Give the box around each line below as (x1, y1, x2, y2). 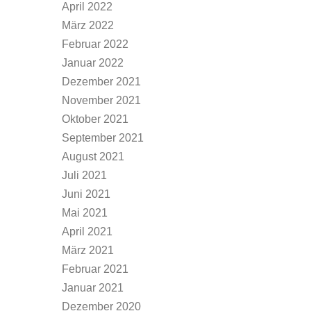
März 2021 (62, 244, 114, 256)
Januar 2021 (62, 282, 124, 294)
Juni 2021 (62, 188, 110, 200)
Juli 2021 (62, 169, 107, 181)
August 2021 (62, 151, 124, 162)
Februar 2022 (62, 38, 128, 50)
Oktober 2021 (62, 113, 128, 125)
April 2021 (62, 226, 112, 237)
